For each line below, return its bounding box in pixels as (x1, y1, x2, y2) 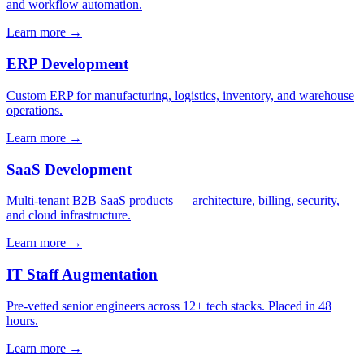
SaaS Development (6, 160, 132, 178)
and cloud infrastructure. (6, 208, 131, 223)
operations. (6, 102, 63, 117)
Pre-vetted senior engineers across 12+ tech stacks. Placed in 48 (6, 298, 331, 313)
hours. (6, 313, 38, 327)
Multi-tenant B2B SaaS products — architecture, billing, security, (6, 193, 340, 208)
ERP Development (6, 55, 128, 73)
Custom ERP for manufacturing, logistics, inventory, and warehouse (6, 88, 354, 102)
